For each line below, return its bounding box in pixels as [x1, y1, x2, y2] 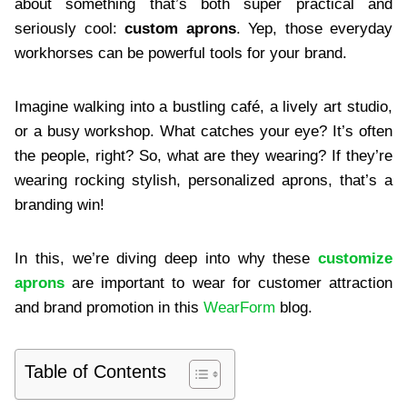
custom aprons [124, 19, 236, 37]
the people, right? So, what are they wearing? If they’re [15, 146, 392, 164]
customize [318, 249, 392, 267]
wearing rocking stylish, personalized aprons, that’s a [15, 171, 392, 189]
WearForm [203, 298, 275, 316]
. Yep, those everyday [235, 19, 392, 37]
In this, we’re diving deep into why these [15, 249, 318, 267]
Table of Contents [25, 361, 166, 382]
